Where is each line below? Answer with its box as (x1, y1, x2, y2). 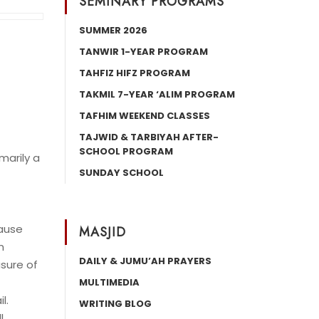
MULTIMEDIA (79, 276, 140, 289)
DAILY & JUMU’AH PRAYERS (79, 254, 211, 268)
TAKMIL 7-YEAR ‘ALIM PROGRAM (79, 88, 235, 101)
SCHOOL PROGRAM (79, 145, 173, 158)
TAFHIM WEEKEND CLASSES (79, 109, 210, 122)
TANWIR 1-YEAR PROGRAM (79, 45, 208, 58)
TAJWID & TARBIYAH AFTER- (79, 130, 219, 144)
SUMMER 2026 (79, 23, 147, 37)
